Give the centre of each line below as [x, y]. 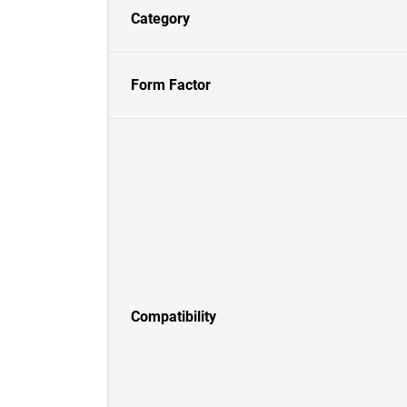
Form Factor [171, 85]
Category [160, 19]
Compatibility [174, 317]
